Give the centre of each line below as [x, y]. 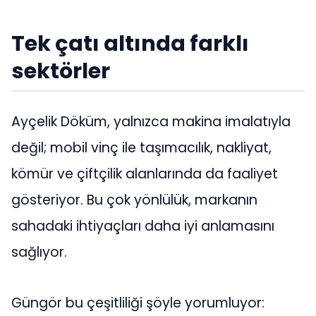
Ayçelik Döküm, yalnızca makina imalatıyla [151, 122]
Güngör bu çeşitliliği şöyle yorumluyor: [138, 303]
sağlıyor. [39, 253]
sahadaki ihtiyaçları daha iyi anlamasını [143, 226]
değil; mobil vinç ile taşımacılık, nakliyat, [141, 148]
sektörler [61, 71]
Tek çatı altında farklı [130, 43]
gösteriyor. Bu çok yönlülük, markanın [134, 200]
